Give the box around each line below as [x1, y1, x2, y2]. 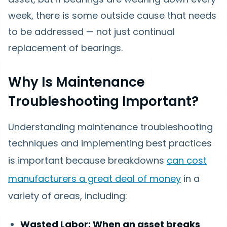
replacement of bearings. [8, 42, 123, 55]
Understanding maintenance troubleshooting [8, 121, 213, 134]
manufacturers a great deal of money [8, 172, 181, 185]
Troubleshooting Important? [8, 92, 199, 111]
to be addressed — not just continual [8, 25, 175, 39]
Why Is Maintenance [8, 73, 145, 92]
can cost [167, 154, 207, 167]
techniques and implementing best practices [8, 137, 212, 150]
